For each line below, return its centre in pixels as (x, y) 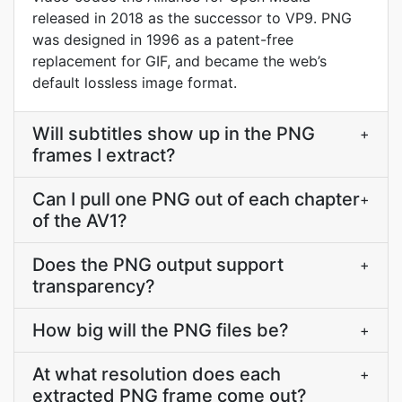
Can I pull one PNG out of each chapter (196, 199)
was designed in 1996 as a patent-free (163, 39)
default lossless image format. (135, 83)
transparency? (94, 286)
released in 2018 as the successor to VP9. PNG (192, 18)
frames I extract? (104, 155)
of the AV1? (80, 221)
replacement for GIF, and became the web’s (179, 61)
